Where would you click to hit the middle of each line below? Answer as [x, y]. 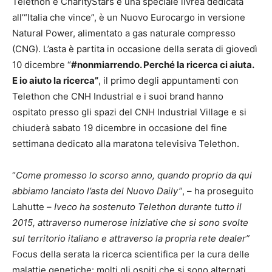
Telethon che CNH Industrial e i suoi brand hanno [118, 96]
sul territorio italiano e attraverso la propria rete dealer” [131, 238]
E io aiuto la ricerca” [55, 80]
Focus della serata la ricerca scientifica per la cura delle [131, 254]
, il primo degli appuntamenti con [168, 80]
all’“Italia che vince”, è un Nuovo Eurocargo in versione [129, 17]
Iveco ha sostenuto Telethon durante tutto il [148, 207]
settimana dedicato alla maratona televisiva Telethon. [126, 144]
